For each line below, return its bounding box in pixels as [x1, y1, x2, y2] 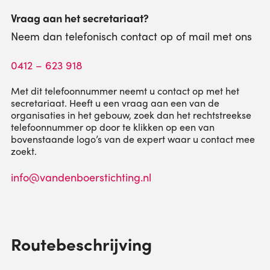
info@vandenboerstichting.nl [10, 169, 151, 184]
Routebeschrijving [10, 231, 152, 256]
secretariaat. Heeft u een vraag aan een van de [10, 96, 219, 110]
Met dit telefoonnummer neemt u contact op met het [10, 84, 239, 98]
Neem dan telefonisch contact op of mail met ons [10, 28, 252, 43]
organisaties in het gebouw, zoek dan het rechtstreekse [10, 108, 251, 122]
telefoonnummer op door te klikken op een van [10, 120, 215, 134]
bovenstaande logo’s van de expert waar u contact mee [10, 132, 255, 146]
